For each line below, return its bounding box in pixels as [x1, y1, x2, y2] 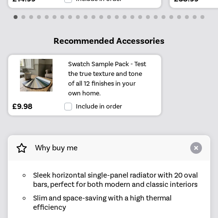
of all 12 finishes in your [68, 79, 136, 87]
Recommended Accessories [54, 35, 164, 46]
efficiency [33, 203, 66, 212]
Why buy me [35, 143, 78, 153]
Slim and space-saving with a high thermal [33, 194, 172, 203]
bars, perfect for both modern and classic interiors [33, 180, 198, 189]
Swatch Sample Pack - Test [68, 59, 146, 68]
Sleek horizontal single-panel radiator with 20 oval [33, 170, 198, 180]
